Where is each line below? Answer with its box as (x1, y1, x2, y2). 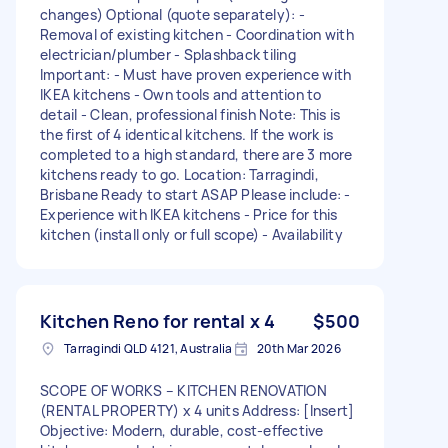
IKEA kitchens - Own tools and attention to (40, 84, 322, 104)
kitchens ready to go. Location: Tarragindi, (40, 164, 319, 184)
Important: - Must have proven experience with (40, 64, 352, 84)
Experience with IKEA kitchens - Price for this (40, 204, 338, 224)
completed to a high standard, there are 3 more (40, 144, 353, 164)
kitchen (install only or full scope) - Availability (40, 224, 343, 244)
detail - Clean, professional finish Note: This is (40, 104, 341, 124)
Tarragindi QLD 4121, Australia (64, 339, 233, 357)
